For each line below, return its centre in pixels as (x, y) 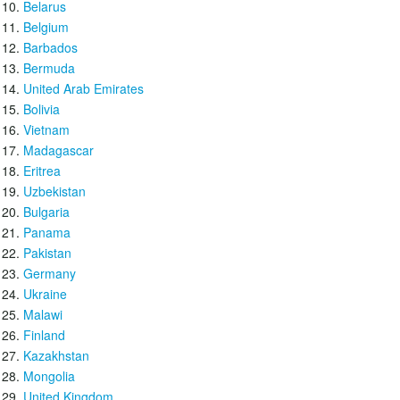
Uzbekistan (54, 191)
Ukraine (45, 294)
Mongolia (49, 376)
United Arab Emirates (83, 88)
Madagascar (58, 150)
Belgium (46, 27)
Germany (50, 273)
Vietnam (46, 129)
